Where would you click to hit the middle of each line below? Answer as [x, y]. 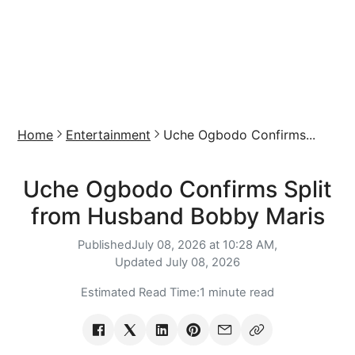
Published [105, 245]
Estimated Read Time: [140, 292]
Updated [140, 262]
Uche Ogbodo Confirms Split [177, 189]
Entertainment [108, 135]
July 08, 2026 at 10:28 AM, [204, 245]
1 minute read [237, 292]
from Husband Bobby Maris [177, 216]
